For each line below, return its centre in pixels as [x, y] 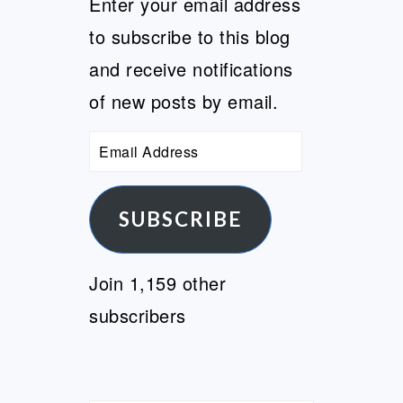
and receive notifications [191, 69]
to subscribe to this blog [190, 37]
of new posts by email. [184, 102]
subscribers [138, 316]
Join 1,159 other [158, 283]
